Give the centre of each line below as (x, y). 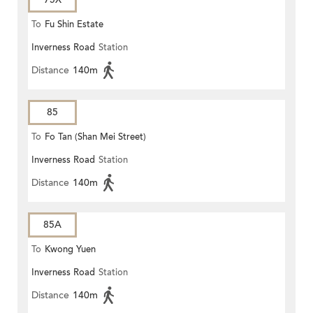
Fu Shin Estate (74, 25)
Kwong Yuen (70, 250)
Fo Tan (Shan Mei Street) (95, 137)
